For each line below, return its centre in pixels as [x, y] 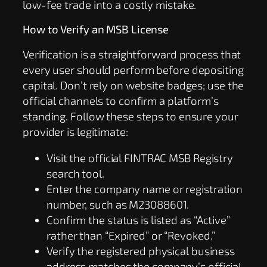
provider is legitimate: [75, 131]
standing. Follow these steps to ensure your [131, 116]
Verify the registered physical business [141, 251]
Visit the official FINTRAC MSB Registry [140, 158]
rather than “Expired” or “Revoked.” [131, 235]
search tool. [75, 173]
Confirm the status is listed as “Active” [138, 220]
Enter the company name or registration [145, 189]
